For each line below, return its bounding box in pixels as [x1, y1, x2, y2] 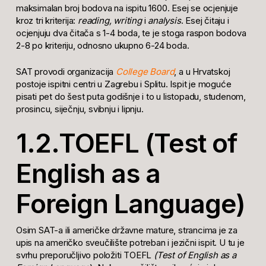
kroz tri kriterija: [15, 15, 78, 27]
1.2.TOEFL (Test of [15, 127, 237, 160]
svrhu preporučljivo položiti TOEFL [15, 249, 152, 261]
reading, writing [77, 15, 144, 27]
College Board [115, 65, 175, 77]
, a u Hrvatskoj [174, 65, 230, 77]
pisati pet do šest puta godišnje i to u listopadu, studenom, [15, 90, 246, 102]
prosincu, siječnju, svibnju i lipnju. [15, 103, 144, 115]
